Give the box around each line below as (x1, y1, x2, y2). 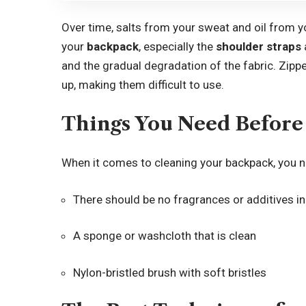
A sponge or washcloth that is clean (73, 229, 257, 242)
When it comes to (61, 156, 155, 169)
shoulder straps (216, 40, 302, 53)
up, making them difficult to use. (61, 78, 225, 92)
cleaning (154, 156, 198, 169)
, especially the (139, 40, 217, 53)
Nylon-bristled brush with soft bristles (73, 265, 267, 279)
